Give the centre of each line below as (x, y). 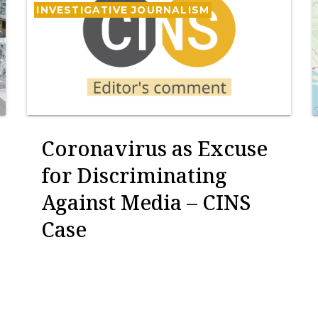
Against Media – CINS (146, 202)
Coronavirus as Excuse (155, 148)
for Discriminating (135, 175)
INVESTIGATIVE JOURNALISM (123, 10)
